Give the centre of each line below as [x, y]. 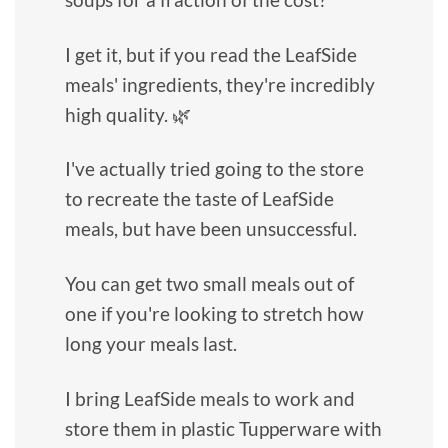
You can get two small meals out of [209, 284]
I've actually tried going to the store [214, 169]
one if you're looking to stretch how [214, 314]
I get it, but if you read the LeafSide [211, 54]
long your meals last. [151, 344]
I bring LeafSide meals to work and [210, 399]
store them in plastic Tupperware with [223, 429]
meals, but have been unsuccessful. [211, 229]
